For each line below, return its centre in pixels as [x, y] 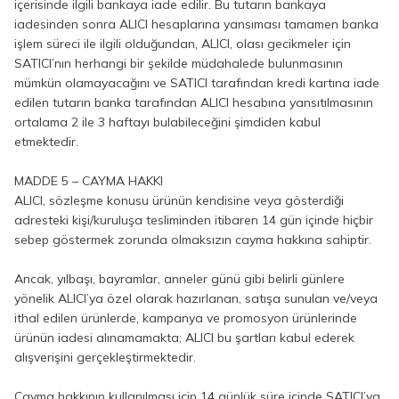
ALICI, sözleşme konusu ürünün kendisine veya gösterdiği [179, 200]
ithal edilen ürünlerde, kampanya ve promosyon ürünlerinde [186, 318]
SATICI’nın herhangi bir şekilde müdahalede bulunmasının [179, 63]
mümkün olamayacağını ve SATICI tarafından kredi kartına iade [197, 83]
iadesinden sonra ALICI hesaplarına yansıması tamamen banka [196, 24]
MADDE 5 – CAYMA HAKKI [89, 181]
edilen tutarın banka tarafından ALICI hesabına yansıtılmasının [194, 102]
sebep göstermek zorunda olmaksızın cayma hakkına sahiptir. [193, 240]
